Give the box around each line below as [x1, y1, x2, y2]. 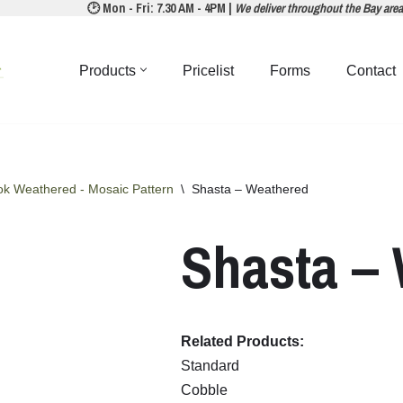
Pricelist [183, 62, 234, 78]
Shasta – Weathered [192, 182, 309, 197]
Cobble [181, 382, 232, 399]
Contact [346, 62, 396, 78]
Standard [181, 358, 244, 374]
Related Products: [181, 334, 305, 350]
